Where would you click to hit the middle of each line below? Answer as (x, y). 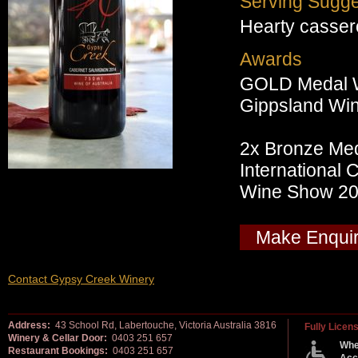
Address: (29, 326)
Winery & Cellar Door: (58, 338)
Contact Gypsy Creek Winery (81, 279)
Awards (271, 60)
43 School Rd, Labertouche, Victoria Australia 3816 (163, 326)
